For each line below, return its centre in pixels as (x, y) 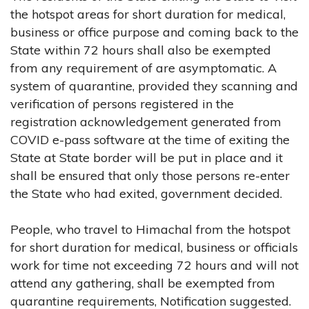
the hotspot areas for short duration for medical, (148, 14)
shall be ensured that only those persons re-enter (150, 175)
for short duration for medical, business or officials (154, 247)
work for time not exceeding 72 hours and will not (154, 265)
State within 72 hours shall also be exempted (141, 50)
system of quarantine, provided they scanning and (154, 86)
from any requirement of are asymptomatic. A (143, 68)
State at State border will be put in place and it (147, 157)
